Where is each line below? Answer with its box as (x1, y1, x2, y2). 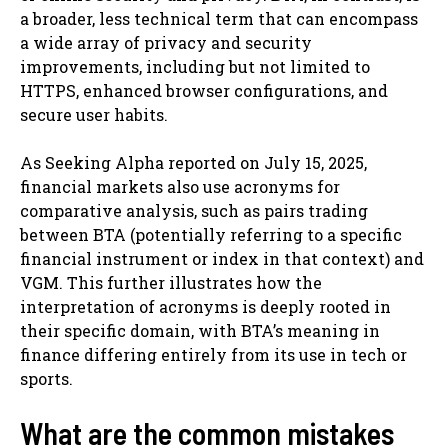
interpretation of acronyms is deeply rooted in (20, 295, 391, 317)
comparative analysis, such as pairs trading (20, 199, 368, 221)
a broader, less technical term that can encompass (20, 7, 418, 29)
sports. (20, 367, 73, 389)
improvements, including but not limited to (20, 55, 370, 77)
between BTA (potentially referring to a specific (20, 223, 402, 245)
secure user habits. (20, 103, 168, 125)
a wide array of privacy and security (20, 31, 312, 53)
